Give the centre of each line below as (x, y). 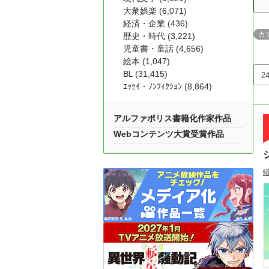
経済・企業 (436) (156, 23)
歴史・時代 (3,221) (159, 36)
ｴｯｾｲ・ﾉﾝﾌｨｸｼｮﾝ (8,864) (168, 86)
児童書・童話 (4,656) (163, 49)
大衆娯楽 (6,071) (155, 11)
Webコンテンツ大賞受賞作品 (169, 134)
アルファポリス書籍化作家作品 (172, 118)
